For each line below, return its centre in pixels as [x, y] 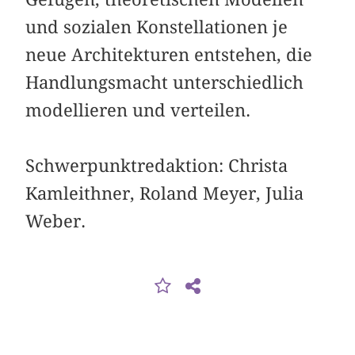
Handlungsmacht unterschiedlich [165, 83]
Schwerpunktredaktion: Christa [157, 166]
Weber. [56, 221]
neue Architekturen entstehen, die [169, 55]
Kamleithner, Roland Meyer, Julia [165, 194]
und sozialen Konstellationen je [157, 27]
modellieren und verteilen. [138, 111]
